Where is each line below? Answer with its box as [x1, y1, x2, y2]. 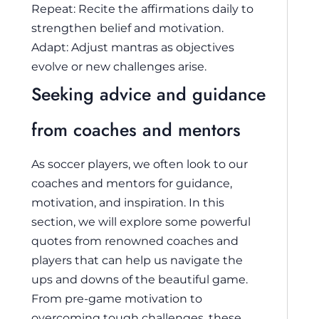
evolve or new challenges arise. [31, 58, 206, 73]
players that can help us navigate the [31, 252, 243, 267]
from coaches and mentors [31, 116, 241, 142]
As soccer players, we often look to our [31, 156, 248, 171]
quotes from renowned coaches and [31, 233, 239, 248]
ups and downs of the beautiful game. [31, 271, 248, 286]
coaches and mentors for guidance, [31, 175, 232, 190]
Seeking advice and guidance [31, 80, 266, 107]
